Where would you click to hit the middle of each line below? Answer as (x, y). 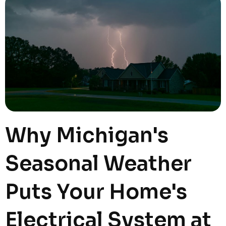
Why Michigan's (87, 135)
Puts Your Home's (96, 192)
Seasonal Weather (98, 164)
